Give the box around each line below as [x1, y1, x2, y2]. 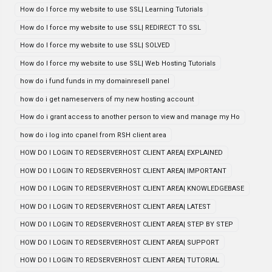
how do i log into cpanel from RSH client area [20, 131, 166, 139]
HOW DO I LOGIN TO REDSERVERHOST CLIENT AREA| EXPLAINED [20, 149, 223, 157]
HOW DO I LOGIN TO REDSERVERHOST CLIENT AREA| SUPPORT [20, 238, 219, 246]
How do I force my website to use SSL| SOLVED [20, 41, 170, 49]
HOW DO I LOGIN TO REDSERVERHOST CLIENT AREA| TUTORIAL [20, 256, 219, 264]
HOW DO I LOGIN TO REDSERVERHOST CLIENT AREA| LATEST [20, 202, 211, 211]
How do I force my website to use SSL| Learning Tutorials [20, 5, 203, 13]
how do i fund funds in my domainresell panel [20, 77, 169, 85]
